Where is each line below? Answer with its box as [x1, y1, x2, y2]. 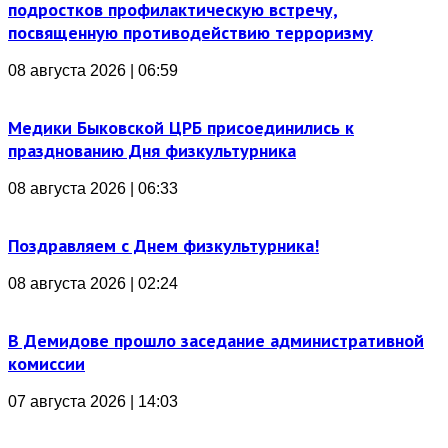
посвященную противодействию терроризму [8, 20, 373, 44]
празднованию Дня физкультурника [8, 138, 296, 162]
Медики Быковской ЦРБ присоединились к [8, 115, 354, 139]
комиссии [8, 351, 85, 375]
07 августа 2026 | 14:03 [8, 392, 178, 410]
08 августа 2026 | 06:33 [8, 179, 178, 197]
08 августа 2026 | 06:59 [8, 61, 178, 79]
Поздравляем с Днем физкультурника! [8, 233, 319, 257]
